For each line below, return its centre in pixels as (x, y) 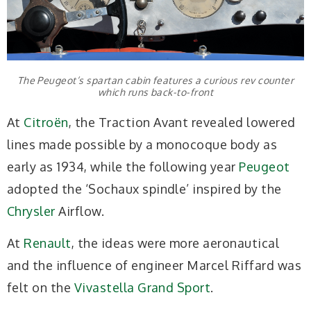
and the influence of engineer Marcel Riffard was (154, 265)
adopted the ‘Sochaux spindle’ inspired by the (144, 189)
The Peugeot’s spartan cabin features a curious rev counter (155, 81)
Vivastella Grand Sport (142, 287)
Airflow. (80, 211)
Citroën (46, 123)
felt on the (41, 287)
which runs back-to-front (155, 92)
